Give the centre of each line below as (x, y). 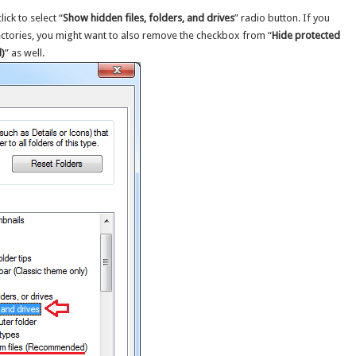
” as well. (25, 52)
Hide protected (306, 35)
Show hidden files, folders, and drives (149, 17)
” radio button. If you (282, 17)
